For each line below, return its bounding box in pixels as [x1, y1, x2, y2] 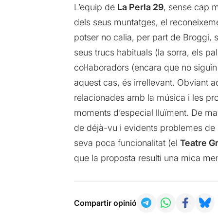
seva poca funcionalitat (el [73, 137, 180, 148]
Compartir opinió [73, 198, 137, 208]
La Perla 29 [117, 1, 163, 12]
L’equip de [73, 1, 117, 12]
